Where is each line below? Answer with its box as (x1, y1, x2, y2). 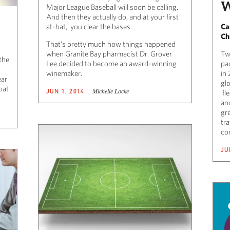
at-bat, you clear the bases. (46, 22, 132, 31)
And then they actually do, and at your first (46, 12, 179, 22)
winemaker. (46, 69, 82, 78)
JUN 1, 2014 (46, 87, 85, 95)
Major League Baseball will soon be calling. (46, 3, 178, 12)
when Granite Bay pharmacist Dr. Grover (46, 49, 172, 59)
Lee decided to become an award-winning (46, 59, 177, 68)
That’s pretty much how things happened (46, 40, 176, 49)
